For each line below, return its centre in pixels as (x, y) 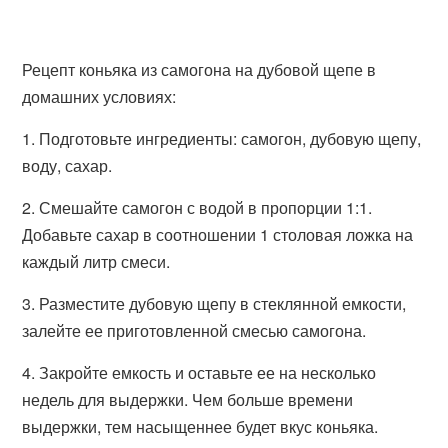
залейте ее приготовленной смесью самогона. (194, 330)
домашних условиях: (99, 96)
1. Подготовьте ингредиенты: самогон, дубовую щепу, (222, 138)
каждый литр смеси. (96, 261)
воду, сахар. (67, 165)
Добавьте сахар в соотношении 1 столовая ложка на (218, 234)
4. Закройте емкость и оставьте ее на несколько (199, 372)
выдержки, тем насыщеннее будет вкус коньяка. (200, 426)
